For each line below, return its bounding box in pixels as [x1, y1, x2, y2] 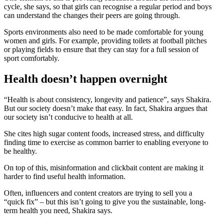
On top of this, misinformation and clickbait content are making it [4, 163, 203, 172]
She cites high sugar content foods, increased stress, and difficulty [4, 129, 204, 138]
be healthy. [4, 147, 37, 156]
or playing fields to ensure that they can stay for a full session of [4, 45, 199, 54]
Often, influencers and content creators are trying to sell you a [4, 189, 192, 198]
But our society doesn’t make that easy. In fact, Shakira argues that [4, 104, 207, 113]
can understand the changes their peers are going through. [4, 11, 180, 20]
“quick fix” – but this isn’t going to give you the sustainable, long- [4, 198, 206, 206]
